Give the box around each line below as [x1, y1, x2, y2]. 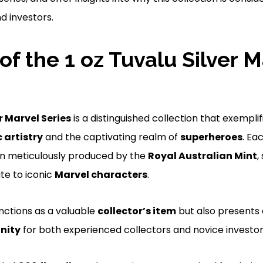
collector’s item [97, 204, 176, 218]
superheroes [180, 130, 242, 144]
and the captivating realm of [42, 130, 180, 144]
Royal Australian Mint [147, 149, 257, 163]
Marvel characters [54, 167, 147, 181]
